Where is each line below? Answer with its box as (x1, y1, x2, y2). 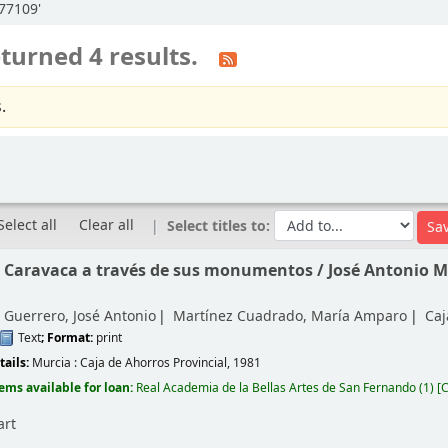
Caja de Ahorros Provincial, (80, 353, 234, 372)
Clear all (79, 214, 135, 236)
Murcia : (32, 353, 81, 372)
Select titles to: (167, 215, 275, 237)
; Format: (41, 328, 97, 347)
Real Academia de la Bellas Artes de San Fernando (136, 378, 417, 397)
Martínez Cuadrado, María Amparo (173, 305, 408, 327)
